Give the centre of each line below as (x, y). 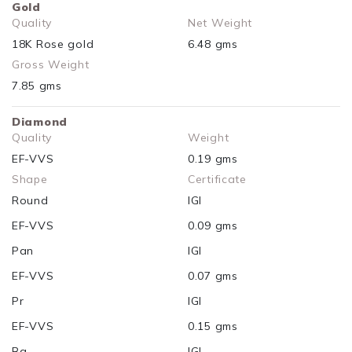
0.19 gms (213, 159)
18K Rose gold (53, 44)
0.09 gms (213, 226)
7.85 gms (37, 86)
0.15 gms (213, 326)
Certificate (217, 180)
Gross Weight (51, 65)
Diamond (40, 122)
